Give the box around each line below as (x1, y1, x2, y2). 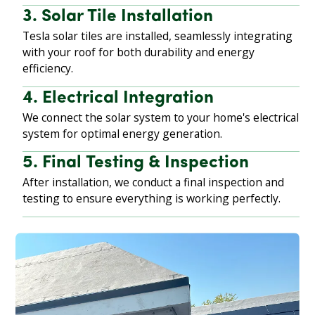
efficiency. (22, 60, 74, 77)
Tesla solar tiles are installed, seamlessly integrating (22, 28, 293, 44)
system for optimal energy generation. (22, 125, 223, 141)
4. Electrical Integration (22, 89, 214, 107)
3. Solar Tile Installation (22, 8, 214, 26)
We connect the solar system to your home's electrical (22, 109, 300, 125)
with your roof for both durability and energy (22, 44, 255, 60)
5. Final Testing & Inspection (22, 155, 250, 172)
